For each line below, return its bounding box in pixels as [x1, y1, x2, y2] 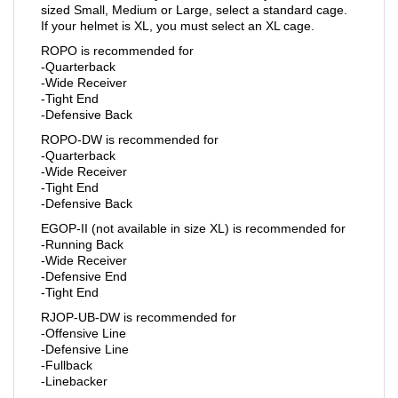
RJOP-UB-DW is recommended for [41, 309, 236, 324]
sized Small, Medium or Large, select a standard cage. [41, 2, 347, 17]
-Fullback [41, 357, 92, 372]
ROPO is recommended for [41, 43, 194, 58]
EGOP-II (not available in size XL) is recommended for [41, 220, 346, 235]
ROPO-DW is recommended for [41, 131, 219, 147]
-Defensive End [41, 268, 127, 283]
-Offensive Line [41, 325, 126, 340]
